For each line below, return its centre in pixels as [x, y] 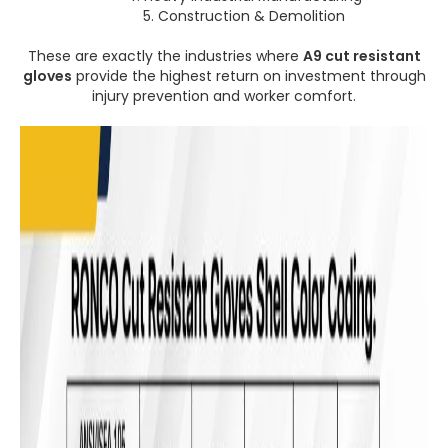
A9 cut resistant [361, 56]
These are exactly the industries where [165, 56]
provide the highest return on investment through [248, 76]
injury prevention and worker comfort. [224, 96]
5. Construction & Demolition [244, 16]
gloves [47, 76]
